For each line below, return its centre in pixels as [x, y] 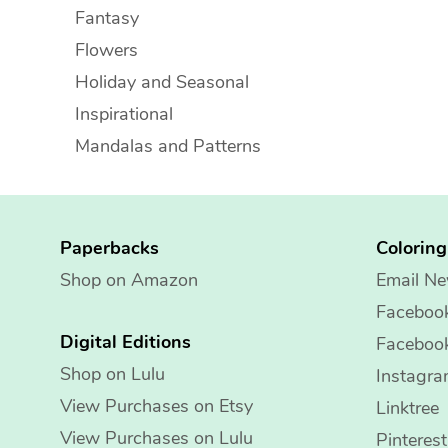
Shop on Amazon [129, 280]
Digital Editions [125, 342]
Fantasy [107, 18]
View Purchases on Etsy [156, 406]
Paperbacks [109, 248]
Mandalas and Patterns [168, 146]
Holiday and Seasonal [162, 82]
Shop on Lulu [112, 374]
